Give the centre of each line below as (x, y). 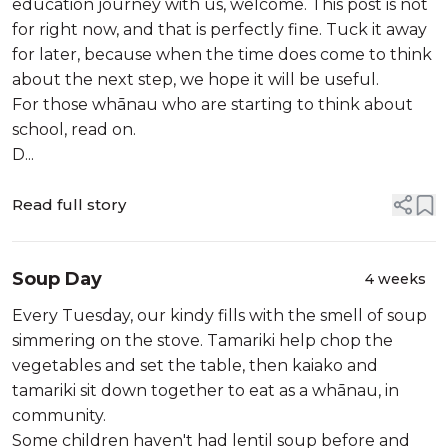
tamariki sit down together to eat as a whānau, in (205, 390)
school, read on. (74, 129)
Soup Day (57, 279)
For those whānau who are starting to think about (212, 104)
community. (59, 415)
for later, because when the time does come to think (222, 54)
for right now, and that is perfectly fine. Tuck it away (219, 29)
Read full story (69, 204)
